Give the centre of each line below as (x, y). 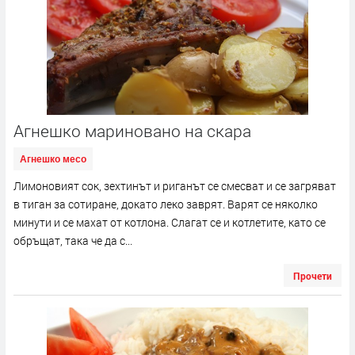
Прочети (313, 276)
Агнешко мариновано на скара (132, 131)
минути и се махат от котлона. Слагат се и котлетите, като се (170, 223)
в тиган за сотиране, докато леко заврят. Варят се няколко (166, 204)
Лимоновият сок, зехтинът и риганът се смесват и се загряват (175, 186)
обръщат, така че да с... (73, 241)
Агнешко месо (53, 160)
